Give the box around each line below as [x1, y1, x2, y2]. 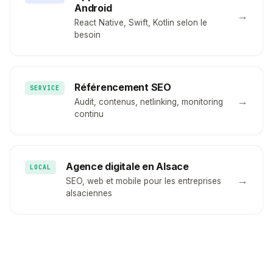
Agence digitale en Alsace [66, 160, 189, 173]
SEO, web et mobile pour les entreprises [66, 176, 221, 186]
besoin [74, 30, 101, 40]
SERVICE [30, 84, 60, 93]
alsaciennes [66, 188, 112, 199]
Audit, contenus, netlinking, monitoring [74, 97, 223, 107]
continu [74, 109, 104, 119]
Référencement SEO [74, 81, 171, 94]
